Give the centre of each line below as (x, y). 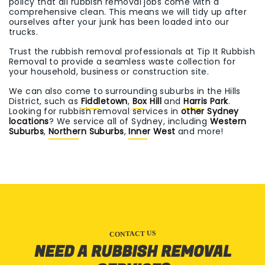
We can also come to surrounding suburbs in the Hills (125, 91)
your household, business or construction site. (109, 72)
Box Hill (147, 101)
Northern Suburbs (86, 132)
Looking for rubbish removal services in (95, 112)
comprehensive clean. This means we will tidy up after (128, 12)
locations (29, 122)
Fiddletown (104, 101)
